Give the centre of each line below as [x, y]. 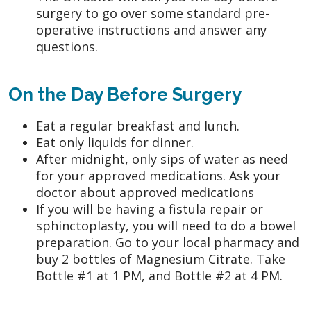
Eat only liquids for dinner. [115, 142]
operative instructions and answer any [151, 30]
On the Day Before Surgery [125, 94]
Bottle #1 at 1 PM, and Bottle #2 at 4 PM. [159, 275]
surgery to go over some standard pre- [153, 13]
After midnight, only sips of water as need [162, 159]
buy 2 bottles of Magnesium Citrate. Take [161, 259]
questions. [67, 46]
